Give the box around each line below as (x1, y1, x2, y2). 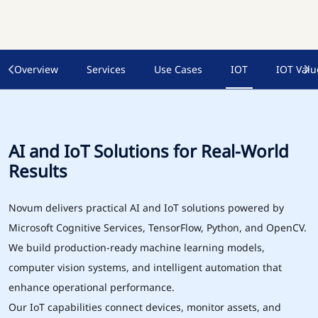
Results (9, 159, 67, 182)
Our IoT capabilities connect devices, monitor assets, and (9, 300, 281, 314)
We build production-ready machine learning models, (9, 241, 265, 254)
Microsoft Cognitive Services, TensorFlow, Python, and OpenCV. (9, 221, 307, 234)
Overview (14, 62, 58, 76)
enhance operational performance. (9, 280, 175, 294)
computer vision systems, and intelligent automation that (9, 261, 282, 274)
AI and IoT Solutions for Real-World (9, 139, 289, 163)
